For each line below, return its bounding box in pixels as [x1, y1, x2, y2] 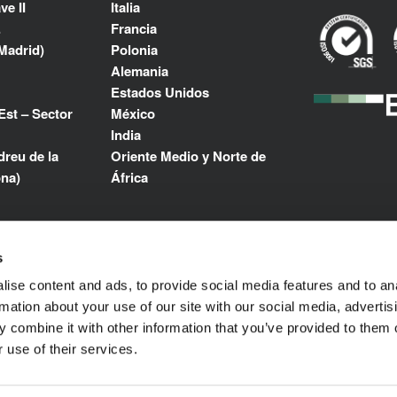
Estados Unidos [111, 82, 209, 103]
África [111, 167, 148, 188]
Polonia [111, 40, 158, 60]
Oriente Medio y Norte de [111, 146, 266, 167]
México [111, 104, 155, 124]
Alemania [111, 61, 168, 82]
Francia [111, 19, 157, 39]
